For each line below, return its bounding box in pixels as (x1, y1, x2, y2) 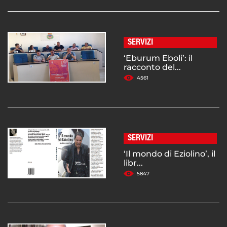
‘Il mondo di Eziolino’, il (124, 149, 215, 159)
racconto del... (124, 62, 181, 72)
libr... (124, 158, 143, 168)
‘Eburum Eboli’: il (124, 53, 193, 63)
